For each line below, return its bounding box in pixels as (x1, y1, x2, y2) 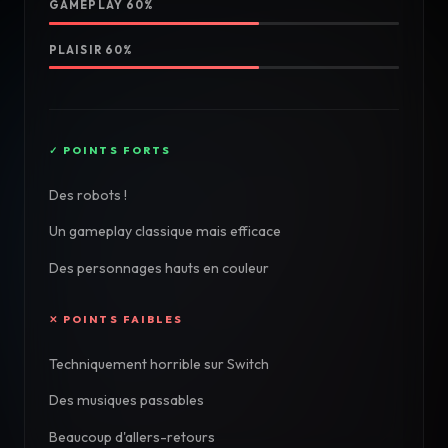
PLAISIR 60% (49, 42, 134, 57)
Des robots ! (49, 185, 127, 204)
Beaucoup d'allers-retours (49, 427, 215, 446)
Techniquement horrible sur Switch (49, 354, 269, 373)
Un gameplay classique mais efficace (49, 222, 281, 241)
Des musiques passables (49, 391, 204, 410)
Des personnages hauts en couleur (49, 258, 269, 277)
